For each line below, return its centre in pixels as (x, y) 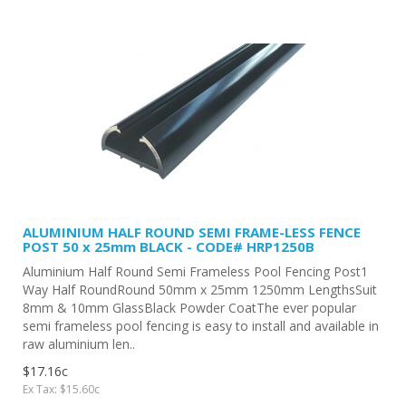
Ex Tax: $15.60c (61, 389)
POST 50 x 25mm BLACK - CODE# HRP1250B (169, 246)
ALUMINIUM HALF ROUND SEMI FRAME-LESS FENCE (192, 232)
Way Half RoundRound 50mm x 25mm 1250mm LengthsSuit (200, 289)
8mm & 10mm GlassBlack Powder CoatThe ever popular (189, 307)
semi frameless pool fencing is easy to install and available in (201, 325)
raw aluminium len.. (79, 343)
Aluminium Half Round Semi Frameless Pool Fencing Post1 (195, 271)
